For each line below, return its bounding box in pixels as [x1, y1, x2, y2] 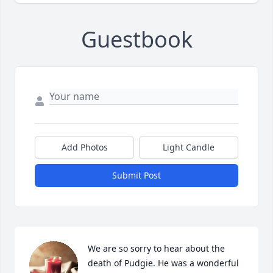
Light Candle [163, 141, 214, 154]
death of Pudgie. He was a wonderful [88, 257, 239, 269]
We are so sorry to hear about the [88, 243, 225, 255]
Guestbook [80, 24, 193, 55]
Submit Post [112, 169, 161, 182]
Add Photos [61, 141, 108, 154]
